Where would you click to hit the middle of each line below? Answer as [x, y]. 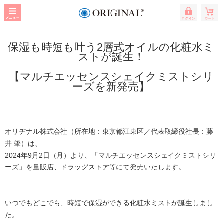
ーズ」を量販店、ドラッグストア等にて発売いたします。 [95, 167]
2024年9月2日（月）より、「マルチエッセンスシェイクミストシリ [111, 155]
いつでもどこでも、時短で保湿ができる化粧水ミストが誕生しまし [109, 203]
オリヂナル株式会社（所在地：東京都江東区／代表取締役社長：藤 [109, 131]
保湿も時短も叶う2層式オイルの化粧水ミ [111, 47]
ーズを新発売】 [111, 86]
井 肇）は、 [23, 143]
